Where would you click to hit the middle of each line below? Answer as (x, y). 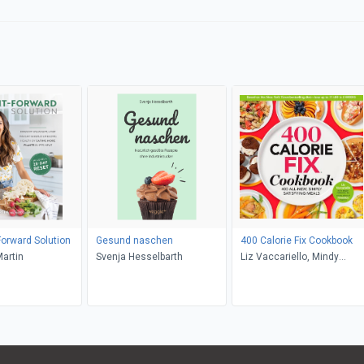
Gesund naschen (134, 240)
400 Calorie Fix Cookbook (296, 240)
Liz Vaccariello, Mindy (289, 256)
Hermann (261, 273)
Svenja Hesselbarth (139, 256)
